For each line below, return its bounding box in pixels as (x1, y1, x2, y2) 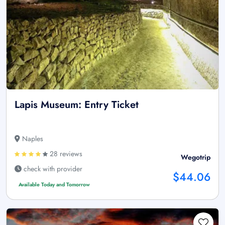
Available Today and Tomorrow (18, 181, 90, 189)
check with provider (22, 164, 82, 174)
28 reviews (48, 149, 82, 159)
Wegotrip (181, 152, 210, 163)
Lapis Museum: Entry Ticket (15, 97, 139, 113)
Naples (20, 134, 43, 144)
